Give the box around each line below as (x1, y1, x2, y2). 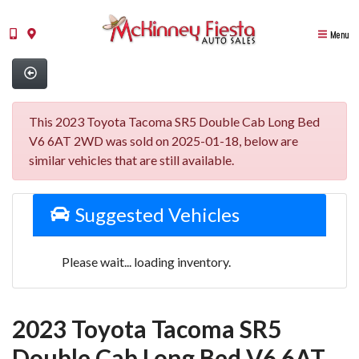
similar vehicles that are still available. (29, 151, 234, 167)
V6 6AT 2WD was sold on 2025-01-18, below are (29, 132, 298, 148)
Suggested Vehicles (71, 202, 240, 226)
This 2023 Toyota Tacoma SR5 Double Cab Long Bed (29, 113, 320, 129)
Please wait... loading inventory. (62, 253, 231, 269)
